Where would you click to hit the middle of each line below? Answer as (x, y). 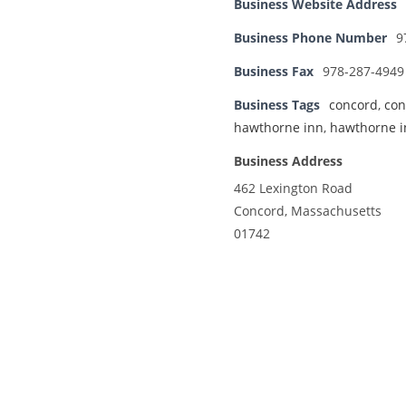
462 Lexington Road (293, 188)
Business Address (288, 161)
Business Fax (274, 72)
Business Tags (277, 105)
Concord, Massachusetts (308, 211)
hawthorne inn (279, 128)
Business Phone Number (310, 38)
